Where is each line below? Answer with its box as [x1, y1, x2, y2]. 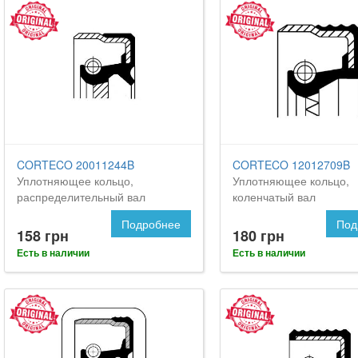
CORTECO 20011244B [17, 157, 134, 173]
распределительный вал [17, 189, 145, 205]
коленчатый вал [232, 189, 316, 205]
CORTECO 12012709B [232, 157, 350, 173]
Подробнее [121, 216, 181, 233]
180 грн [232, 225, 284, 247]
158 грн [17, 225, 69, 247]
